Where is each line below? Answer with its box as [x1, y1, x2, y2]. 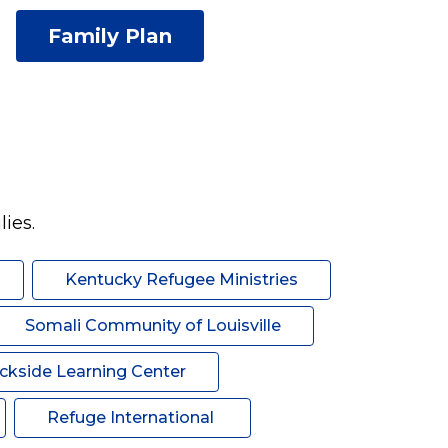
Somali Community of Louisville [24, 316, 281, 335]
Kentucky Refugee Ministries [64, 270, 298, 289]
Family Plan [47, 24, 172, 48]
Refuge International [46, 408, 218, 427]
